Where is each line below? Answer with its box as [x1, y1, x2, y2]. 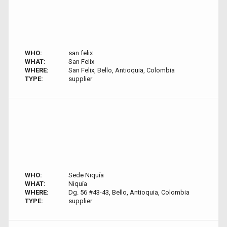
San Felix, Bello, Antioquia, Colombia [68, 66, 175, 74]
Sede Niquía [68, 171, 104, 179]
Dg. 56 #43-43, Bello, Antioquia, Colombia [68, 188, 190, 196]
